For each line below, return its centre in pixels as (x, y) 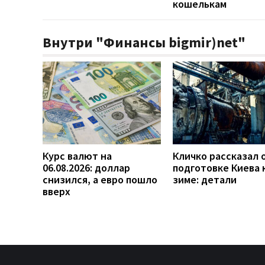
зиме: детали (205, 179)
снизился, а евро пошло (100, 179)
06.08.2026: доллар (86, 167)
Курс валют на (77, 156)
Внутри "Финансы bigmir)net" (144, 42)
